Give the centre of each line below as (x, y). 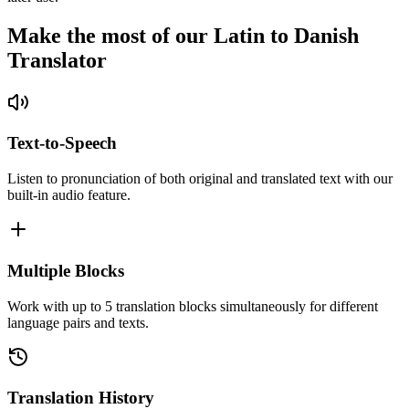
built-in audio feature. (69, 195)
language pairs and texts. (78, 322)
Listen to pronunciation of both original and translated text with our (200, 179)
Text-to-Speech (62, 143)
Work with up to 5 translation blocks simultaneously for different (193, 306)
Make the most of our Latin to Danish (183, 35)
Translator (57, 60)
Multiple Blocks (66, 270)
